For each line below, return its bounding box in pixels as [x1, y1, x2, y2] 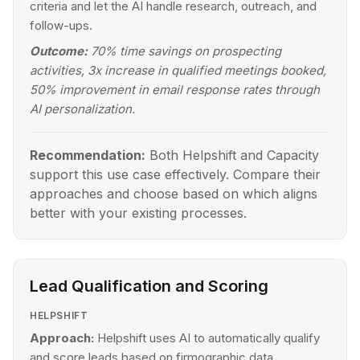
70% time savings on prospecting [91, 43, 281, 59]
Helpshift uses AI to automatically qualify [97, 330, 320, 346]
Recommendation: [30, 147, 145, 163]
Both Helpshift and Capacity [149, 147, 319, 163]
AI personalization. [30, 101, 135, 117]
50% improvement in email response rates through [30, 82, 320, 97]
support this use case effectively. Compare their [30, 166, 321, 182]
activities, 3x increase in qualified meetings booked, [30, 63, 326, 78]
